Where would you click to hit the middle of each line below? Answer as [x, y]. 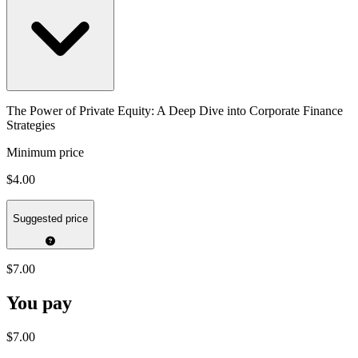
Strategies [31, 125]
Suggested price [50, 219]
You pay [39, 303]
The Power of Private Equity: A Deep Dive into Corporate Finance [175, 110]
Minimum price [45, 152]
